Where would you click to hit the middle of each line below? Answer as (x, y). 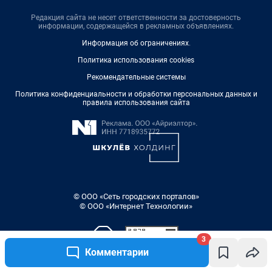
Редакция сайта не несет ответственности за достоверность (136, 18)
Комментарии (117, 252)
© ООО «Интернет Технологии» (136, 206)
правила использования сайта (136, 103)
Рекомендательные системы (136, 77)
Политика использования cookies (136, 60)
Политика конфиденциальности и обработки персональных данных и (136, 94)
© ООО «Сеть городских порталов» (136, 197)
